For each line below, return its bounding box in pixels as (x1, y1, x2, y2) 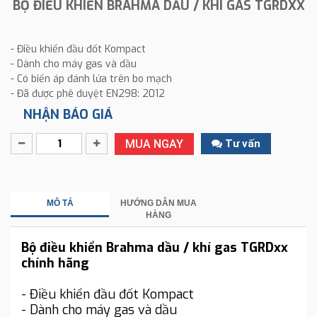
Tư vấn (222, 137, 260, 150)
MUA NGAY (125, 137, 183, 151)
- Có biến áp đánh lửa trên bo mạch (11, 71, 172, 86)
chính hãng (21, 254, 89, 272)
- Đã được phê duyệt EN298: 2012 (11, 86, 165, 100)
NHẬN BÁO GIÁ (23, 105, 113, 123)
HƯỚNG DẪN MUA (120, 197, 197, 208)
